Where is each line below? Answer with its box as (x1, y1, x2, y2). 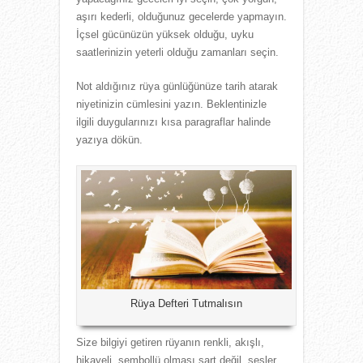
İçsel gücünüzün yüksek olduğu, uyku (76, 28, 254, 41)
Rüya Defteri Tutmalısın (130, 297, 242, 310)
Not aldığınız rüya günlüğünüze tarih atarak (76, 79, 278, 92)
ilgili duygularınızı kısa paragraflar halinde (76, 115, 271, 128)
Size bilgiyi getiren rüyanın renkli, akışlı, (76, 336, 264, 349)
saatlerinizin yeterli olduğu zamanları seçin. (76, 45, 279, 58)
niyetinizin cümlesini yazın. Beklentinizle (76, 97, 267, 110)
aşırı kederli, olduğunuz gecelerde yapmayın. (76, 10, 287, 23)
